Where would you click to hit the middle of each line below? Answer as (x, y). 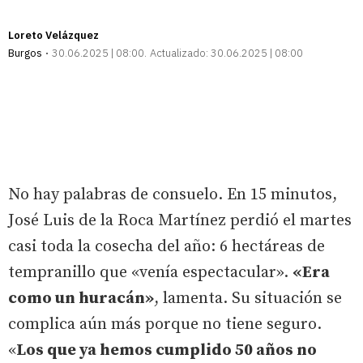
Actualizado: (179, 53)
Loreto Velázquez (53, 35)
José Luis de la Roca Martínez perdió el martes (180, 220)
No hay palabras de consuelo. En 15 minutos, (173, 194)
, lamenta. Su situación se (248, 298)
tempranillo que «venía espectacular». (150, 272)
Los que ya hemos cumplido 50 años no (167, 350)
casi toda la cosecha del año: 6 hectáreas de (167, 246)
